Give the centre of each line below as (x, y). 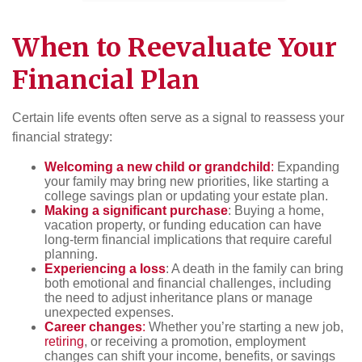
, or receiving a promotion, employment (195, 341)
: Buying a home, (276, 210)
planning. (71, 254)
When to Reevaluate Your (175, 47)
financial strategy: (62, 137)
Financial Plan (106, 80)
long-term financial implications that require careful (188, 239)
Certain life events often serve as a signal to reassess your (178, 117)
